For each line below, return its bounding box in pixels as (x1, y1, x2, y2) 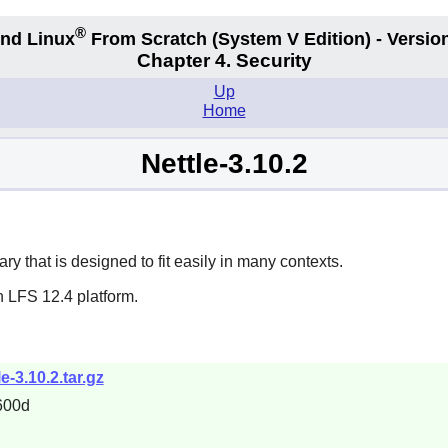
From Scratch (86, 28, 212, 49)
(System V (212, 28, 299, 49)
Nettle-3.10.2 (140, 147, 308, 179)
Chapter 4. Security (136, 50, 312, 72)
